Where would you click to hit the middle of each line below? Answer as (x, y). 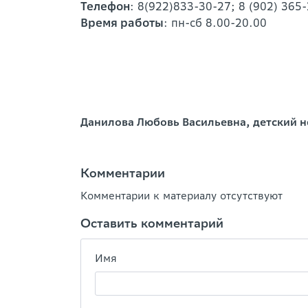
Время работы (122, 23)
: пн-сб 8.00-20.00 (215, 23)
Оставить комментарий (152, 223)
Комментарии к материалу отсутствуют (181, 196)
